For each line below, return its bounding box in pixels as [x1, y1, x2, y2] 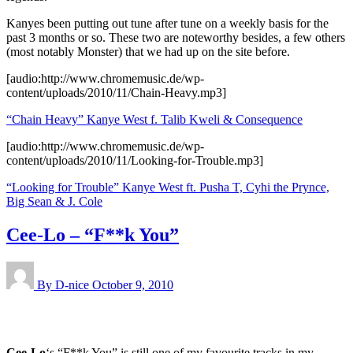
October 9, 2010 [92, 277, 173, 292]
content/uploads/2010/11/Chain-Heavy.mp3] [6, 85, 226, 99]
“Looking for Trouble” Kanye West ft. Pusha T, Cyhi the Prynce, [6, 180, 329, 194]
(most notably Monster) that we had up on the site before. [6, 44, 290, 58]
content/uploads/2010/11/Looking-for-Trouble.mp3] [6, 153, 263, 167]
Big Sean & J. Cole [6, 194, 102, 208]
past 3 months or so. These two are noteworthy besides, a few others [6, 30, 345, 44]
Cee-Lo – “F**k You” [6, 224, 179, 245]
